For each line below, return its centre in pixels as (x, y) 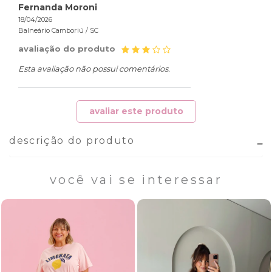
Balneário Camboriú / (54, 31)
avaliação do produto (67, 49)
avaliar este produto (136, 111)
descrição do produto (72, 141)
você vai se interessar (136, 180)
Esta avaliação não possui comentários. (94, 69)
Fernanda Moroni (58, 8)
